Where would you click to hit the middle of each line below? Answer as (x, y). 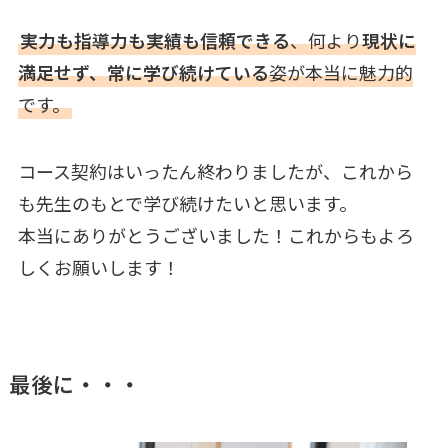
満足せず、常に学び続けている (143, 71)
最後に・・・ (74, 384)
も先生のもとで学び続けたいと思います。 (187, 203)
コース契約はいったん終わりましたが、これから (215, 171)
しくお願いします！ (98, 267)
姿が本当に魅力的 (340, 71)
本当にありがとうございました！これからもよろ (215, 235)
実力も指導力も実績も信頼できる (154, 39)
